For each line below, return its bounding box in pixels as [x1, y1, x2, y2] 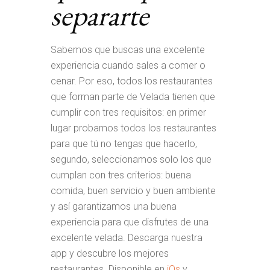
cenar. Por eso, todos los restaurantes [51, 75, 213, 87]
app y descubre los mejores [51, 248, 169, 259]
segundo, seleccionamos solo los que [51, 154, 212, 165]
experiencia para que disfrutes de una [51, 216, 209, 228]
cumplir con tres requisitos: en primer [51, 107, 206, 118]
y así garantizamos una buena [51, 201, 177, 212]
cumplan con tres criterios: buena [51, 169, 191, 181]
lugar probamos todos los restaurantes [51, 122, 216, 134]
